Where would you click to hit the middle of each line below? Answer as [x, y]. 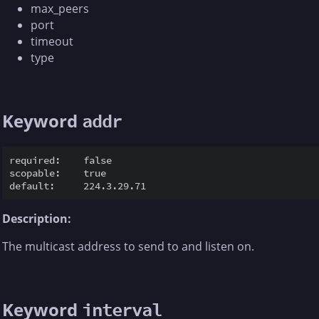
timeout [52, 41]
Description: [37, 218]
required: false [61, 160]
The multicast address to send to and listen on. [128, 246]
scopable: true [58, 173]
